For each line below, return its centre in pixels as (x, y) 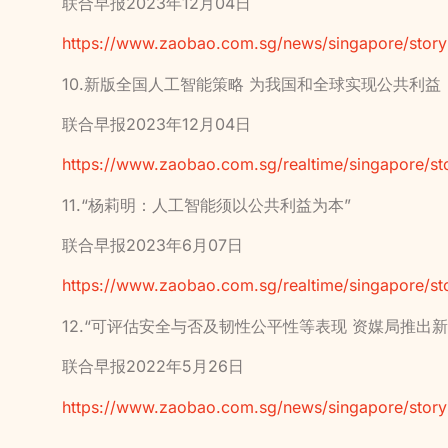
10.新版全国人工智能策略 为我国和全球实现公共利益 (251, 83)
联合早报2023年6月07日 (152, 245)
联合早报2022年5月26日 (153, 366)
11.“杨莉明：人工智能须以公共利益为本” (206, 204)
